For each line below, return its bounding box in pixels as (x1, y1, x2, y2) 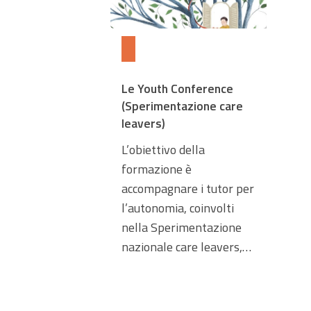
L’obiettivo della (121, 140, 205, 159)
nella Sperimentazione (121, 217, 242, 237)
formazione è (121, 159, 192, 178)
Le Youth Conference (121, 78, 233, 98)
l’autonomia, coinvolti (121, 198, 234, 217)
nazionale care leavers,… (121, 237, 251, 256)
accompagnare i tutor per (121, 178, 254, 198)
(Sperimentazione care (121, 96, 243, 115)
